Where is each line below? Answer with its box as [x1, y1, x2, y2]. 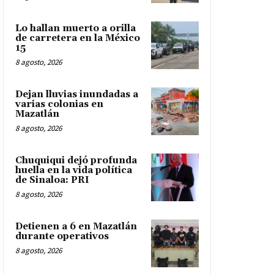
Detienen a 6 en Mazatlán [15, 221, 137, 233]
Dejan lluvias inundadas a [15, 89, 138, 101]
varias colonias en [15, 98, 103, 111]
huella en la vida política [15, 165, 132, 177]
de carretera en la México [15, 32, 140, 45]
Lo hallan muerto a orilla [15, 23, 136, 35]
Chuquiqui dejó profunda [15, 155, 137, 167]
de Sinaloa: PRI [15, 174, 89, 187]
